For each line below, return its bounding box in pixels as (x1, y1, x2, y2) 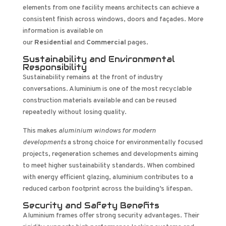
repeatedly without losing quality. (22, 107, 128, 117)
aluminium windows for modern (58, 126, 156, 135)
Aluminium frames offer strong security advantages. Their (22, 211, 199, 220)
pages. (126, 38, 150, 47)
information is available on (22, 26, 103, 35)
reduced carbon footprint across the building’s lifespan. (22, 184, 194, 193)
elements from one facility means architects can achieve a (22, 3, 199, 12)
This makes (22, 126, 59, 135)
